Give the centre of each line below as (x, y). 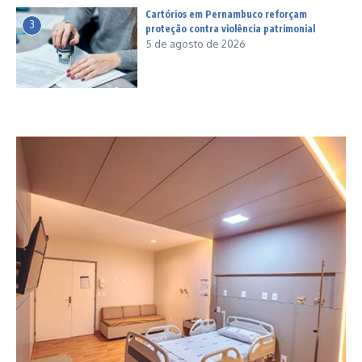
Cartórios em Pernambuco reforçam (226, 15)
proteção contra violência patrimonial (230, 29)
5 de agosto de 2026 (196, 44)
